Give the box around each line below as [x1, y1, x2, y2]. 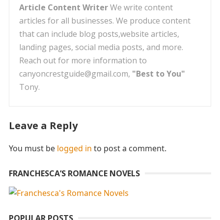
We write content [108, 1, 173, 13]
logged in [56, 142, 92, 154]
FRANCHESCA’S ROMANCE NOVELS [8, 167, 140, 179]
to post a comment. [91, 142, 166, 154]
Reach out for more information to [19, 55, 147, 66]
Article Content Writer [19, 1, 108, 13]
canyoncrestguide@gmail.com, [19, 68, 132, 79]
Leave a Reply [8, 118, 78, 132]
